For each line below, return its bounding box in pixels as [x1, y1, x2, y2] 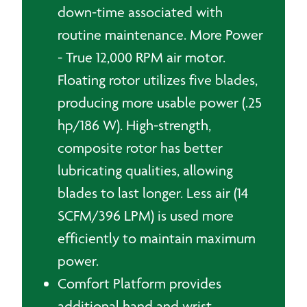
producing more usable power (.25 [58, 94, 262, 111]
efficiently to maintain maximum [58, 230, 256, 247]
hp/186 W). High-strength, [58, 116, 211, 134]
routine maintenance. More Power [58, 26, 263, 43]
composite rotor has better [58, 139, 223, 156]
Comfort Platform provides [58, 275, 221, 292]
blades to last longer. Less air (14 [58, 184, 248, 201]
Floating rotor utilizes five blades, [58, 71, 258, 88]
